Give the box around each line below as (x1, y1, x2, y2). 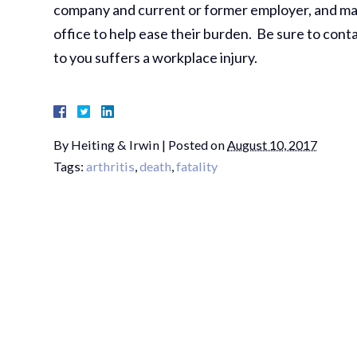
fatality (176, 159, 218, 174)
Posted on (168, 137, 228, 152)
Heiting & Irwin (71, 137, 160, 152)
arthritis (86, 159, 135, 174)
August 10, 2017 (227, 137, 318, 152)
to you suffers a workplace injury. (53, 49, 258, 66)
